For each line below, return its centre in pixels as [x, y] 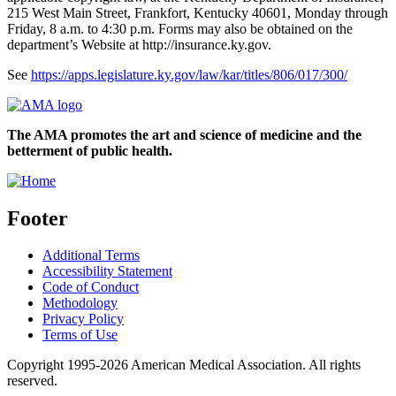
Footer [38, 218]
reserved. [32, 381]
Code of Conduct [91, 287]
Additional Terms [91, 255]
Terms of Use [80, 335]
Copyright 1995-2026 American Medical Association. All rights [184, 365]
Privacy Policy [83, 319]
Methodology [80, 303]
